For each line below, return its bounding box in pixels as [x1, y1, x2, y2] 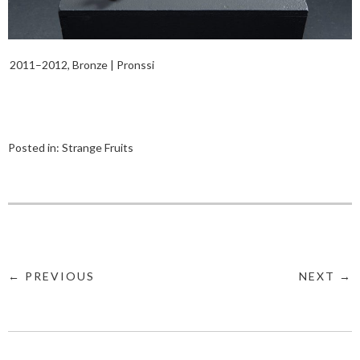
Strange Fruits [62, 141, 133, 155]
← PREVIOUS [8, 269, 95, 284]
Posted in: [8, 141, 62, 155]
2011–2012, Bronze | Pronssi [10, 58, 154, 72]
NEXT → [299, 269, 352, 284]
